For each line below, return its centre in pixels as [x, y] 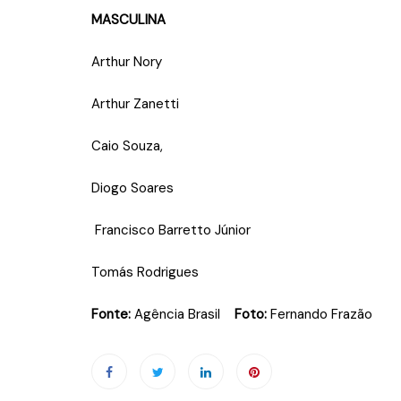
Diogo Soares [132, 188]
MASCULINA [128, 19]
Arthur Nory [127, 61]
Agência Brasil [183, 314]
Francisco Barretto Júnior [171, 230]
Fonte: [111, 314]
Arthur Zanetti [135, 103]
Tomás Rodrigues [145, 272]
